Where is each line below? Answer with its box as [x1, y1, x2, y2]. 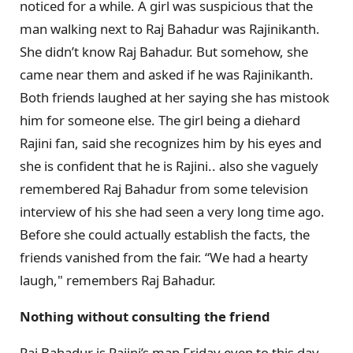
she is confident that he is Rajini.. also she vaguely [20, 157, 318, 176]
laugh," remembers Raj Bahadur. [20, 271, 216, 290]
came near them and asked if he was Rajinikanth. [20, 65, 314, 84]
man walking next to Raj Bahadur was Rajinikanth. [20, 20, 320, 39]
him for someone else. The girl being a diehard [20, 111, 300, 130]
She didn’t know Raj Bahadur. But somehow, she [20, 43, 308, 61]
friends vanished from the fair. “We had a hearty [20, 248, 308, 267]
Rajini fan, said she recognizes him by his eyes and [20, 134, 321, 153]
